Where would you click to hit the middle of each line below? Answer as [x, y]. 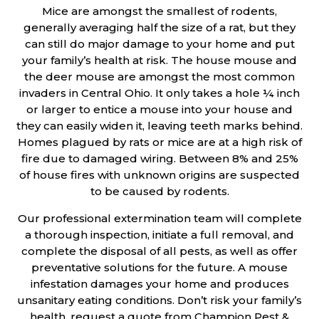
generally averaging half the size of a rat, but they [159, 27]
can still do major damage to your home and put [159, 43]
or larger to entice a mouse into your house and [159, 109]
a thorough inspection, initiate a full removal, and [159, 234]
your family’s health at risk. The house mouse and [159, 60]
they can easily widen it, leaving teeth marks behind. [159, 125]
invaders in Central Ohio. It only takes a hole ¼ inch [159, 93]
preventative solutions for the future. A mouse [159, 267]
